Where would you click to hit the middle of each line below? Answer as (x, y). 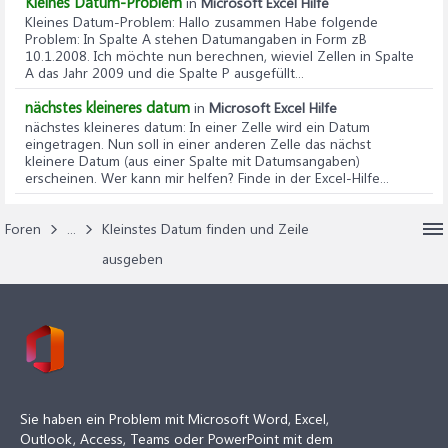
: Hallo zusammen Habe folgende (275, 21)
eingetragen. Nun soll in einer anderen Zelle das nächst (198, 143)
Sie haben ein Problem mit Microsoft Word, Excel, (174, 418)
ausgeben (132, 258)
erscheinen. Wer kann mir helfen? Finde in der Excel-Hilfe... (207, 177)
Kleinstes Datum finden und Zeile (205, 228)
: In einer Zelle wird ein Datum (276, 126)
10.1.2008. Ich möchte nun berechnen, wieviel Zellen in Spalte (219, 55)
